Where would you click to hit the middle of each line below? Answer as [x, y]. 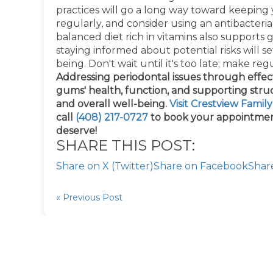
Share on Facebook [201, 166]
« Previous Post [89, 197]
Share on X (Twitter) [105, 166]
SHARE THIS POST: [126, 145]
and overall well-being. [113, 104]
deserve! [76, 131]
